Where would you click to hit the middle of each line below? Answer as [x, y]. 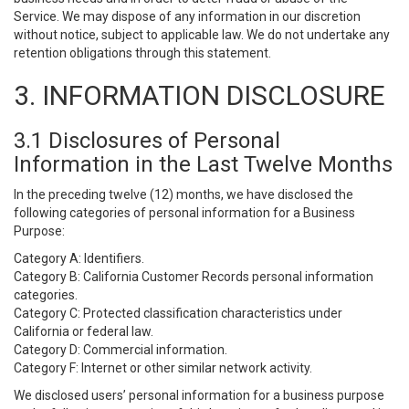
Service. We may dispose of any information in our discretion [187, 16]
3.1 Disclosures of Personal [147, 141]
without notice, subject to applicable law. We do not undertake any [202, 35]
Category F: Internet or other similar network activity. [163, 368]
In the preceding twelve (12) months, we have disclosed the [184, 194]
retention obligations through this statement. [142, 53]
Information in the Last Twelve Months [203, 164]
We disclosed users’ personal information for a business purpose [199, 395]
